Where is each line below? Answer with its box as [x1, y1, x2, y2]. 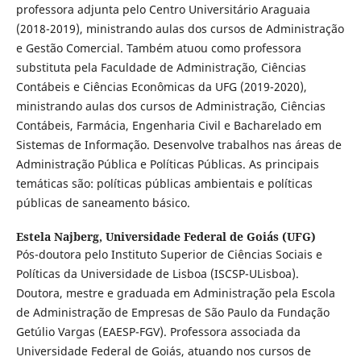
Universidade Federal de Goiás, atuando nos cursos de [15, 343, 311, 359]
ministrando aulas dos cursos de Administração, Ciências [15, 98, 326, 114]
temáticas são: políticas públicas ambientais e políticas [15, 176, 313, 192]
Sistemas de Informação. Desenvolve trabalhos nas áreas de [15, 137, 342, 153]
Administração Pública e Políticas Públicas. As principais [15, 156, 319, 172]
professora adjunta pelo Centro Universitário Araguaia [15, 2, 310, 18]
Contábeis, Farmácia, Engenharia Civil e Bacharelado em [15, 118, 322, 134]
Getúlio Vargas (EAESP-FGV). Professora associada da [15, 324, 301, 340]
